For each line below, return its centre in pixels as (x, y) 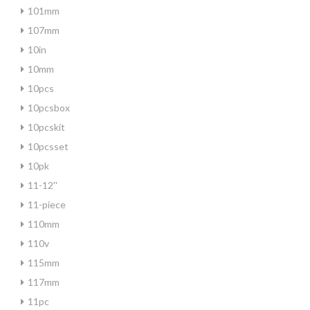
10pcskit (46, 127)
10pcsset (48, 146)
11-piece (47, 204)
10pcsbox (49, 108)
